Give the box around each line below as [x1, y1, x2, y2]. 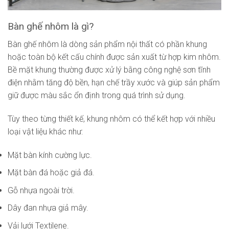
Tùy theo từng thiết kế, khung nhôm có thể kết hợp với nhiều [8, 113, 215, 124]
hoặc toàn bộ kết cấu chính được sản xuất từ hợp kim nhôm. [8, 52, 221, 62]
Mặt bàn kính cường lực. [8, 150, 92, 160]
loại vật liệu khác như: [8, 126, 83, 136]
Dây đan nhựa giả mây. [8, 203, 88, 213]
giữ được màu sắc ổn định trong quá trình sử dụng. [8, 90, 186, 100]
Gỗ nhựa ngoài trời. [8, 185, 75, 195]
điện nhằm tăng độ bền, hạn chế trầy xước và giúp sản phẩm [8, 77, 220, 87]
